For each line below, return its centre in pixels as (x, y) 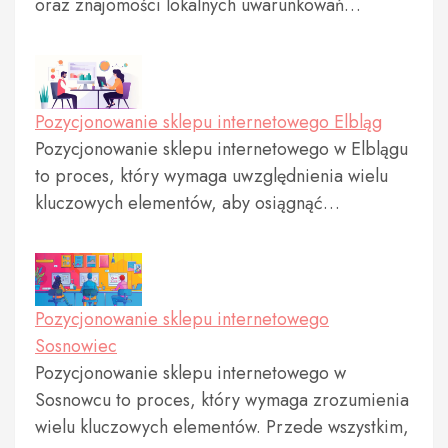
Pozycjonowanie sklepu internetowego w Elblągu (221, 148)
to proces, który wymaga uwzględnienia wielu (211, 175)
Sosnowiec (76, 346)
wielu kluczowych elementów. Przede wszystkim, (222, 427)
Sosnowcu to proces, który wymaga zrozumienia (222, 400)
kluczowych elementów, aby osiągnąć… (187, 202)
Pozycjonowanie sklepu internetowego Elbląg (208, 121)
